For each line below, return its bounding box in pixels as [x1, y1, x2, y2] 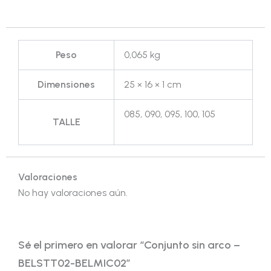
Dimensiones [38, 79, 95, 91]
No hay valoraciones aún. [18, 187, 128, 199]
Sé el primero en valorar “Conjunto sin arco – [18, 238, 240, 252]
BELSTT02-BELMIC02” [18, 256, 131, 270]
